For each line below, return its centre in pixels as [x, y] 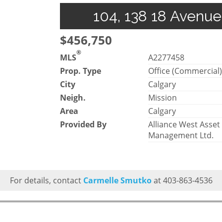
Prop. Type [81, 71]
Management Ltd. [181, 135]
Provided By [83, 124]
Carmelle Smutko [117, 180]
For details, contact [46, 180]
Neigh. [73, 97]
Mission [163, 97]
